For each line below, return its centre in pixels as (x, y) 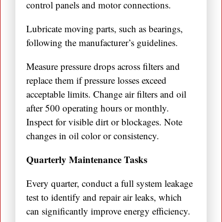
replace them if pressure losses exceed (96, 80)
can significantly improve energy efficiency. (108, 211)
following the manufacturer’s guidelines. (102, 43)
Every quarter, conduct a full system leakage (110, 183)
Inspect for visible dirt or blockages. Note (104, 122)
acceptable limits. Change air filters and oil (106, 94)
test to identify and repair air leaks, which (104, 197)
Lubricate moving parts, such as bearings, (105, 29)
